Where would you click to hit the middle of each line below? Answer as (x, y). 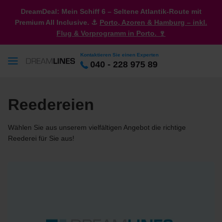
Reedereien (51, 105)
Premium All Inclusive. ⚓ (56, 22)
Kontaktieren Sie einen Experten (119, 55)
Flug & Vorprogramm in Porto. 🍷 (111, 33)
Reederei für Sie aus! (41, 138)
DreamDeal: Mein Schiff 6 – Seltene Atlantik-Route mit (111, 11)
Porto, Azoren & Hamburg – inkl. (153, 22)
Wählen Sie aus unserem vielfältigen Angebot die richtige (97, 127)
